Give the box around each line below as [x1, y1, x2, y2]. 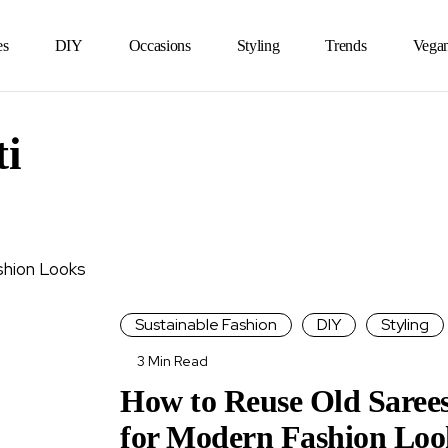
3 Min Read [137, 352, 208, 370]
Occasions [128, 37, 191, 54]
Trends [325, 37, 367, 54]
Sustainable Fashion [135, 314, 277, 335]
